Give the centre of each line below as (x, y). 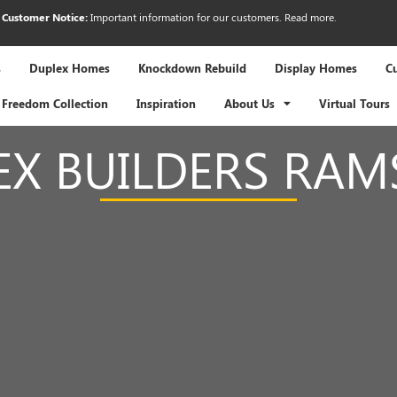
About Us (249, 104)
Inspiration (166, 104)
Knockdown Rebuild (192, 69)
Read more (309, 17)
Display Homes (315, 69)
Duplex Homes (69, 69)
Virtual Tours (354, 104)
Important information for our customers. (187, 17)
